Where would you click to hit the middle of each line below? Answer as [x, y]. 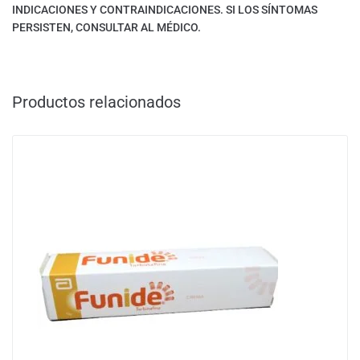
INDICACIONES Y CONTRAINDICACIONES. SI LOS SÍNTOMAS [165, 10]
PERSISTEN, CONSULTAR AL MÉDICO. [106, 28]
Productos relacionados [96, 102]
